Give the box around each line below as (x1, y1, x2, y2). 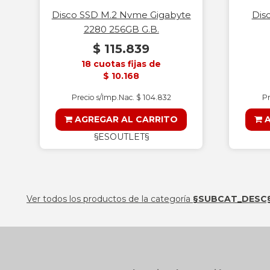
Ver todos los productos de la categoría (27, 193, 193, 204)
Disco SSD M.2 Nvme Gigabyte (51, 9, 191, 21)
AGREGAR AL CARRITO (72, 114, 178, 125)
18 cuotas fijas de (81, 58, 162, 70)
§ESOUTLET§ (93, 131, 149, 143)
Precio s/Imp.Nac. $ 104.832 (71, 93, 171, 102)
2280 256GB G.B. (83, 24, 159, 36)
